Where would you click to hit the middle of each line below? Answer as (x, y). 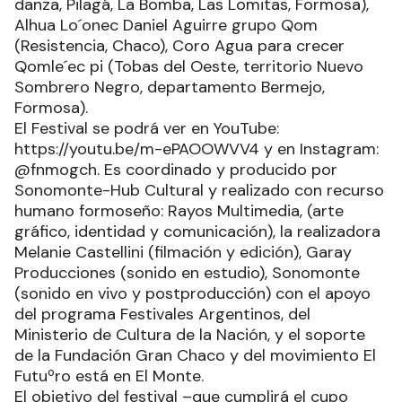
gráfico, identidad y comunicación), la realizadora (197, 231)
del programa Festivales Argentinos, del (162, 314)
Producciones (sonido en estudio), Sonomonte (187, 272)
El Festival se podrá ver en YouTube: (147, 128)
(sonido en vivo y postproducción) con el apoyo (192, 293)
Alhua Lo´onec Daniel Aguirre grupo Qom (166, 25)
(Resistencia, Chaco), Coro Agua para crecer (179, 45)
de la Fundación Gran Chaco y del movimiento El (195, 355)
